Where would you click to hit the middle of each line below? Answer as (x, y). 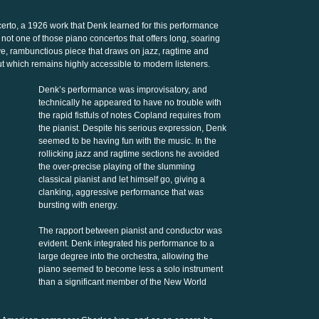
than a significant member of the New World (122, 282)
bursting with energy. (78, 205)
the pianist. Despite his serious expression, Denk (132, 128)
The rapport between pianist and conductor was (130, 231)
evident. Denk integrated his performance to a (126, 244)
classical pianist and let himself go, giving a (122, 179)
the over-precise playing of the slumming (117, 167)
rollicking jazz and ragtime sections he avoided (129, 154)
